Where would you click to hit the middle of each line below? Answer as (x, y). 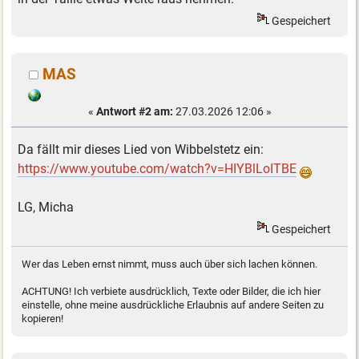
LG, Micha (46, 207)
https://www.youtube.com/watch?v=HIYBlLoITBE (157, 169)
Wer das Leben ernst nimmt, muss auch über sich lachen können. (170, 264)
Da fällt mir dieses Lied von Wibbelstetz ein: (141, 149)
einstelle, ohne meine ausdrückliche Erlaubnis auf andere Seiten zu (173, 305)
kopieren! (43, 319)
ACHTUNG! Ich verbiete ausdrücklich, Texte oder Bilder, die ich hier (171, 292)
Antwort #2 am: (134, 112)
